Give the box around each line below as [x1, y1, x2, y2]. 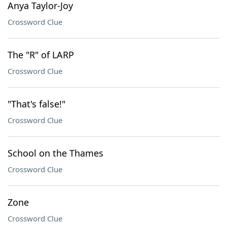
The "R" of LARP [8, 49, 74, 61]
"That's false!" [8, 98, 65, 110]
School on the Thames [8, 147, 103, 159]
